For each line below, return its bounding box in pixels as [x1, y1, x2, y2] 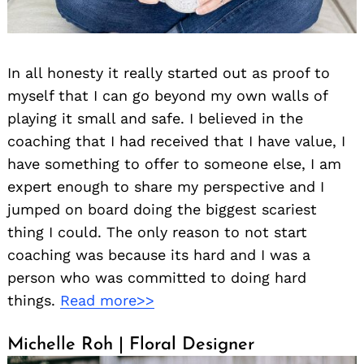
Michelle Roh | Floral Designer [7, 336, 254, 355]
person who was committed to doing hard [7, 269, 306, 287]
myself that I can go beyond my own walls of [7, 87, 327, 105]
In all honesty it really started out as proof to [7, 64, 330, 82]
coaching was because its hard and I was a [7, 246, 310, 264]
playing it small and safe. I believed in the [7, 110, 303, 128]
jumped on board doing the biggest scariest [7, 201, 317, 219]
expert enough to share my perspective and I [7, 178, 324, 196]
